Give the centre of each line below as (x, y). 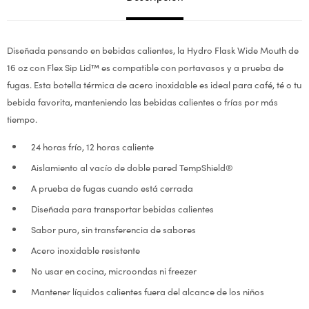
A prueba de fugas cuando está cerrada (112, 188)
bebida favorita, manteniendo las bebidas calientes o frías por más (142, 102)
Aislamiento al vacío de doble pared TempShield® (132, 167)
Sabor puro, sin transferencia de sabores (113, 229)
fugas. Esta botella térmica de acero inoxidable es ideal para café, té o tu (154, 84)
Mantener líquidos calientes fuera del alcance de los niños (148, 291)
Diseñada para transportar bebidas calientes (122, 209)
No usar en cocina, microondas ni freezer (114, 271)
